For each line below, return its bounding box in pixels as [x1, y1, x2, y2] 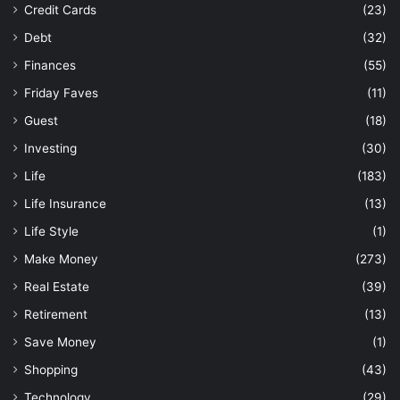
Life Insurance [24, 196, 106, 211]
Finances [24, 57, 76, 72]
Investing [24, 140, 77, 155]
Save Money [24, 334, 96, 349]
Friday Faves [24, 85, 98, 100]
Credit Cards [24, 2, 96, 17]
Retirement [24, 306, 87, 321]
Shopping [24, 362, 78, 377]
